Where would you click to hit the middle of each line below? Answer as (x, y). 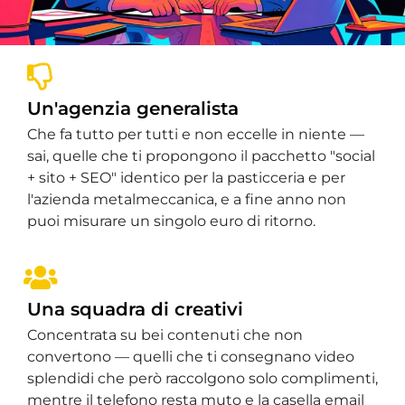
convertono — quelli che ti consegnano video (191, 357)
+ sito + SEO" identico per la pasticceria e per (186, 178)
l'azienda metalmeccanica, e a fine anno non (187, 200)
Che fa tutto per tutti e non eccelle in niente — (196, 135)
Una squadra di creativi (135, 310)
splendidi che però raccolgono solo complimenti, (202, 379)
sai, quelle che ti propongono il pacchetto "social (201, 156)
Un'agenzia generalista (133, 109)
